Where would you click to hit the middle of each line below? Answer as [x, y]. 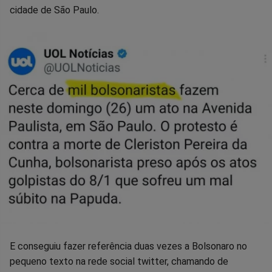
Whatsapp [82, 23]
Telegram [207, 23]
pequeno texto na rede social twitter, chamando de [119, 261]
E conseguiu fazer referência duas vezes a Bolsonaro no [128, 246]
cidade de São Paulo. [54, 10]
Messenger [170, 23]
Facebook [40, 23]
